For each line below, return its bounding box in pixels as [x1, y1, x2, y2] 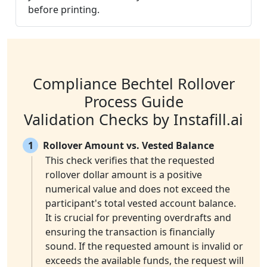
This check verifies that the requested [45, 154, 215, 167]
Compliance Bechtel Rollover [32, 73, 235, 94]
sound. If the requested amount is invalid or [45, 240, 243, 253]
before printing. [28, 3, 100, 17]
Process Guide [83, 91, 184, 112]
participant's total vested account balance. [45, 197, 236, 210]
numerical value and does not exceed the [45, 182, 230, 196]
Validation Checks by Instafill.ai [24, 109, 243, 130]
